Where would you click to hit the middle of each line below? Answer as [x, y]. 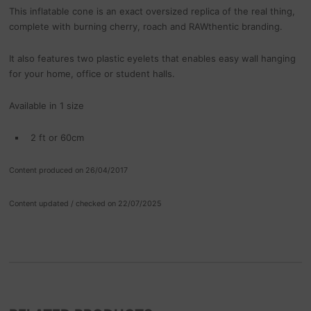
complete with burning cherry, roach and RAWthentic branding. [146, 26]
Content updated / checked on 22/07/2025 [86, 203]
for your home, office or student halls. [92, 73]
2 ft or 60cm [58, 137]
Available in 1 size [47, 105]
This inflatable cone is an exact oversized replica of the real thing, [152, 11]
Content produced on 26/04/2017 [69, 170]
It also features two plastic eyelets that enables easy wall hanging [153, 58]
